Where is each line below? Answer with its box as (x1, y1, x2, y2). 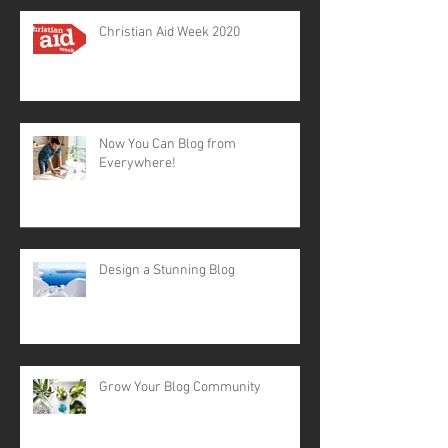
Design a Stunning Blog (99, 261, 235, 279)
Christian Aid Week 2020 (99, 23, 240, 41)
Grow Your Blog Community (99, 378, 261, 396)
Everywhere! (99, 154, 176, 172)
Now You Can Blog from (99, 135, 236, 153)
